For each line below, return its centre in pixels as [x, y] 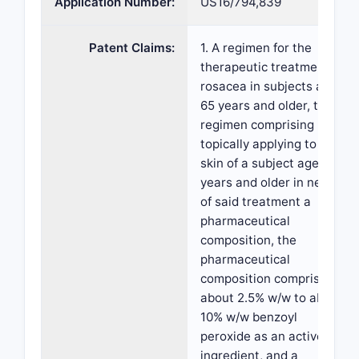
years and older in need [268, 182]
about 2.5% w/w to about [272, 298]
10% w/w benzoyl [249, 317]
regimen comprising [257, 125]
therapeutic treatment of [272, 67]
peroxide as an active [262, 336]
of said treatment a [256, 202]
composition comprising [269, 278]
